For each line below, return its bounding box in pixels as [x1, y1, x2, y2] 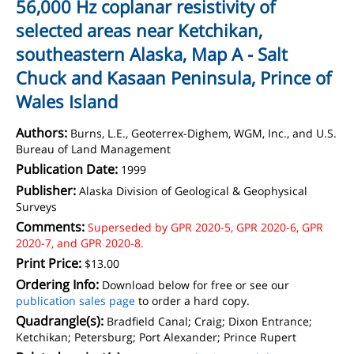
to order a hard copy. [135, 293, 250, 308]
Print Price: [16, 254, 81, 272]
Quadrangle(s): [16, 312, 104, 330]
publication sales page [16, 293, 135, 308]
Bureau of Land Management [16, 141, 171, 156]
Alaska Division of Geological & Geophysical [79, 183, 307, 198]
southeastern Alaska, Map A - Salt [16, 42, 288, 66]
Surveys [16, 199, 60, 214]
